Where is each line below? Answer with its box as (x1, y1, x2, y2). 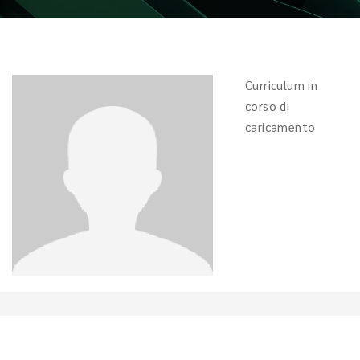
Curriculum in (245, 77, 318, 92)
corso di (245, 98, 290, 113)
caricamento (245, 119, 319, 134)
